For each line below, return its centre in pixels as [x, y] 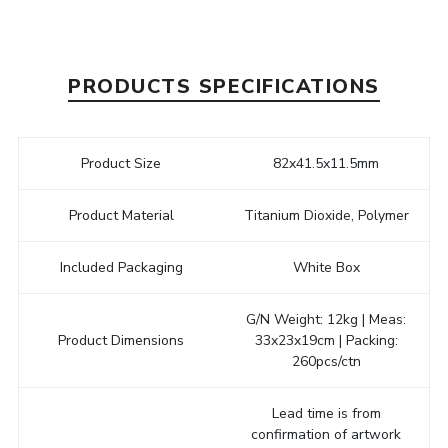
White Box [326, 267]
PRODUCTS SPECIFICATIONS [224, 86]
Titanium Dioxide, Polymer [326, 215]
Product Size [121, 163]
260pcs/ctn [326, 361]
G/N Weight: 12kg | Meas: [326, 319]
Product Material [121, 215]
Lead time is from [326, 413]
